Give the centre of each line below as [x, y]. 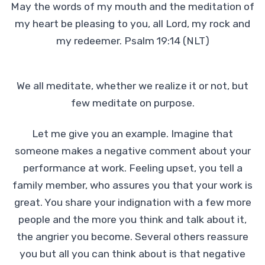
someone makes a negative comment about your [132, 151]
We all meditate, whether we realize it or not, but [132, 85]
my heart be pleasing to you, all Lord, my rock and [132, 24]
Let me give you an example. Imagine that [132, 134]
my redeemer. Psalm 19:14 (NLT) [132, 41]
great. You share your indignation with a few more [132, 203]
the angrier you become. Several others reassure [132, 237]
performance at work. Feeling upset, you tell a [132, 168]
